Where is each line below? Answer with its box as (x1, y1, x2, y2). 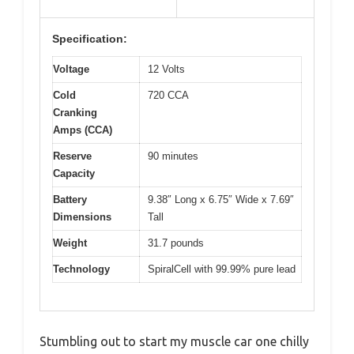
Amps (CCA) (53, 124, 112, 137)
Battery (53, 194, 87, 206)
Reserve (53, 150, 92, 163)
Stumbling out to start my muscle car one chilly (40, 333, 309, 348)
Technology (53, 263, 110, 276)
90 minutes (148, 150, 198, 163)
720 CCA (148, 89, 189, 102)
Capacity (53, 168, 95, 180)
